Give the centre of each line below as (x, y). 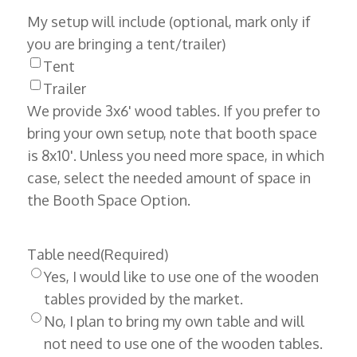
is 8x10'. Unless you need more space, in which (175, 156)
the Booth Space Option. (108, 200)
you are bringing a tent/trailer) (126, 44)
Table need (63, 255)
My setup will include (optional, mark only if (169, 22)
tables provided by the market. (143, 299)
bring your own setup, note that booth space (172, 133)
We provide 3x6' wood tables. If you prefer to (173, 111)
